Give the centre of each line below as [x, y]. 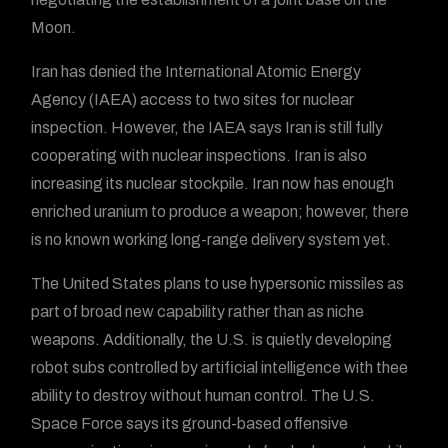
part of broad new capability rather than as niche [198, 311]
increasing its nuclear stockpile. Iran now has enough [213, 183]
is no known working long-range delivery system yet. [211, 239]
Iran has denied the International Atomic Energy [196, 71]
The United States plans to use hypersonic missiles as [218, 283]
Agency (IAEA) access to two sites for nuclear [193, 99]
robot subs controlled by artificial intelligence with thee [220, 367]
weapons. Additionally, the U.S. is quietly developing [212, 339]
